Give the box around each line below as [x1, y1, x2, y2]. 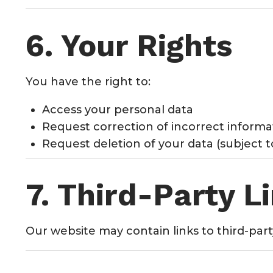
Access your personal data [42, 102, 193, 116]
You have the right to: [26, 74, 151, 88]
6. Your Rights [26, 27, 232, 63]
